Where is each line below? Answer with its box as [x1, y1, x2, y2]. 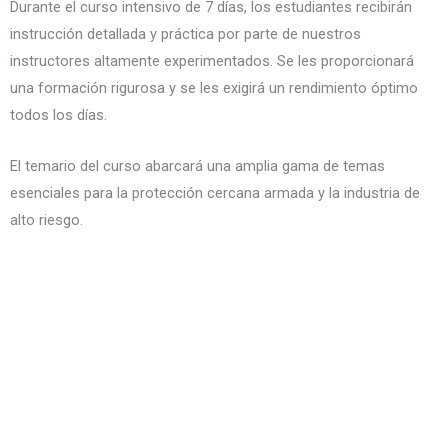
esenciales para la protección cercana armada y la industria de [10, 183, 420, 202]
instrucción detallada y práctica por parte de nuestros [10, 25, 361, 44]
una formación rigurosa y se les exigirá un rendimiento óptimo [10, 79, 418, 98]
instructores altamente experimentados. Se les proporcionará [10, 52, 414, 71]
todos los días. [10, 106, 107, 125]
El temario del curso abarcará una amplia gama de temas [10, 156, 385, 175]
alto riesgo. [10, 210, 83, 229]
